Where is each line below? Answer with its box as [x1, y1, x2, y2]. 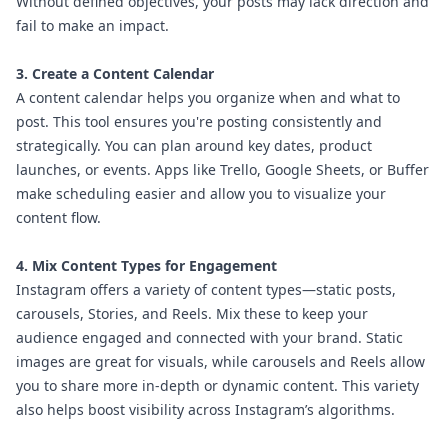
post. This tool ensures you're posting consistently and [16, 112, 382, 132]
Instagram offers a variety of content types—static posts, [16, 280, 396, 300]
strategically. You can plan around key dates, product [16, 136, 372, 156]
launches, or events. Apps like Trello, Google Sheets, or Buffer [16, 160, 429, 180]
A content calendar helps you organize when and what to [16, 88, 400, 108]
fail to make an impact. [16, 16, 169, 36]
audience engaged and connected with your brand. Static [16, 328, 403, 348]
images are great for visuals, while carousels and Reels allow [16, 352, 425, 372]
